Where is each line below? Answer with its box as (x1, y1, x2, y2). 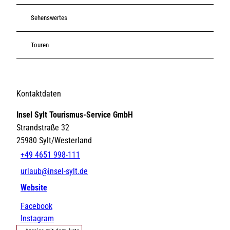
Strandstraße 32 (16, 122, 69, 132)
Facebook (21, 201, 52, 211)
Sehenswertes (31, 14, 67, 22)
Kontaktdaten (16, 88, 61, 99)
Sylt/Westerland (39, 135, 92, 145)
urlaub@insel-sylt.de (21, 166, 88, 177)
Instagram (21, 213, 54, 223)
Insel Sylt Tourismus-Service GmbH (16, 109, 133, 120)
